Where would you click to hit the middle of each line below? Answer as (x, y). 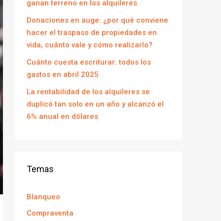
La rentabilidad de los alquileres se (88, 92)
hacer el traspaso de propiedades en (92, 33)
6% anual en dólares (62, 116)
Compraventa (50, 213)
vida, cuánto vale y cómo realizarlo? (90, 45)
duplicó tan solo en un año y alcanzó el (95, 104)
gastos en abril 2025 (63, 74)
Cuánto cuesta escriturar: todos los (89, 62)
